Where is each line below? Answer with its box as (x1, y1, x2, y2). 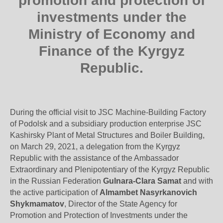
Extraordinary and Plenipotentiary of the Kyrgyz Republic (10, 165, 210, 174)
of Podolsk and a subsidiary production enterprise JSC (10, 119, 202, 128)
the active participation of (10, 188, 100, 197)
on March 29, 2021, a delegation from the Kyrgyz (10, 142, 180, 151)
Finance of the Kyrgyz (38, 43, 185, 59)
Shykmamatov (10, 200, 64, 208)
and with (181, 177, 213, 185)
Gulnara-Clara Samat (103, 177, 181, 185)
